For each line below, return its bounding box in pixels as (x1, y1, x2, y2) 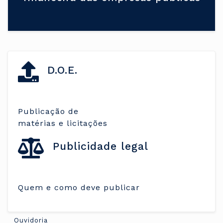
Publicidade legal (49, 139, 148, 152)
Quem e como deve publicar (18, 182, 140, 192)
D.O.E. (43, 64, 78, 77)
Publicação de (18, 106, 79, 116)
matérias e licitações (18, 118, 108, 128)
